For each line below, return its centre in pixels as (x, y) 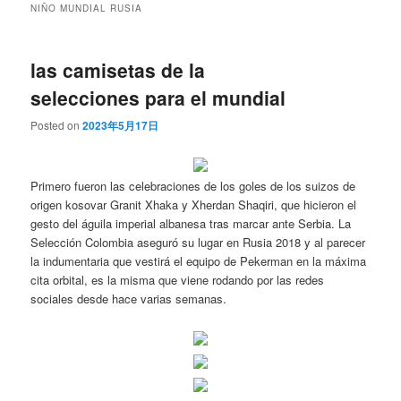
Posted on (57, 125)
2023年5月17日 (121, 126)
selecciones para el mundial (158, 97)
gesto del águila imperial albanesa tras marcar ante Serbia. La (191, 223)
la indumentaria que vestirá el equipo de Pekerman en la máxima (199, 260)
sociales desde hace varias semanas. (129, 298)
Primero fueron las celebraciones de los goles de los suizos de (193, 185)
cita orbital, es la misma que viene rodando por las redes (178, 279)
